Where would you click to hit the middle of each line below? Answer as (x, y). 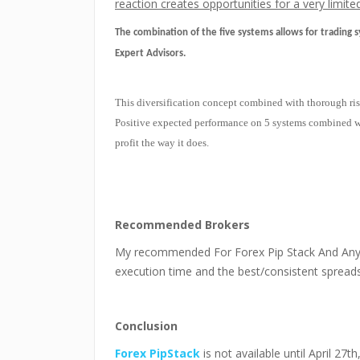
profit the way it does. (163, 143)
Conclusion (146, 326)
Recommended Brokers (182, 225)
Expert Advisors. (150, 53)
